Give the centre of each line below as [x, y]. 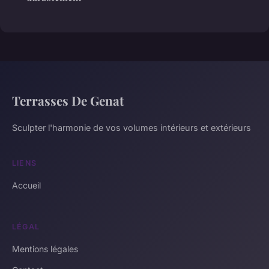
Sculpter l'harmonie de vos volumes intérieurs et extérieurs [131, 128]
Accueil [26, 186]
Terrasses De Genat [68, 101]
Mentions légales [45, 249]
